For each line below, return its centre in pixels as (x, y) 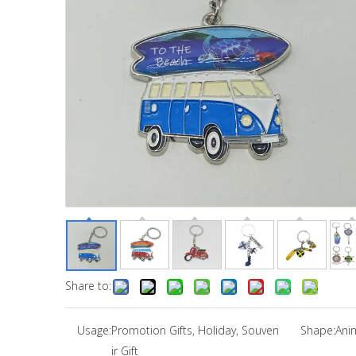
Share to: (88, 286)
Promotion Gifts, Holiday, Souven (195, 330)
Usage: (94, 330)
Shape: (317, 330)
